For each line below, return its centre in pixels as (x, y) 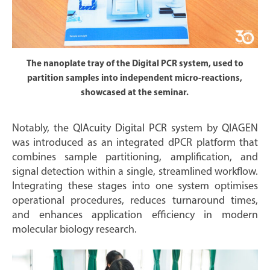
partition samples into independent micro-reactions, (135, 78)
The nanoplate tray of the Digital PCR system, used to (135, 64)
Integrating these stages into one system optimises (135, 186)
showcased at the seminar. (135, 93)
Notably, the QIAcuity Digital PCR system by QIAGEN (135, 128)
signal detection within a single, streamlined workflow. (135, 172)
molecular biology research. (74, 230)
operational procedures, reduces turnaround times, (135, 201)
